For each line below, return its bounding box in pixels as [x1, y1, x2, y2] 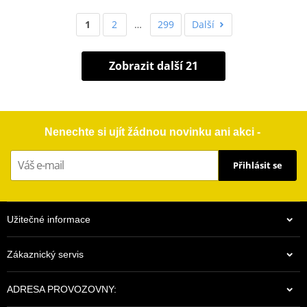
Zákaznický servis [7, 248, 84, 260]
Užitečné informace [7, 213, 90, 225]
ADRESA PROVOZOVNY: [7, 283, 116, 295]
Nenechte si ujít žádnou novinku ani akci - [44, 125, 263, 138]
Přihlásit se [233, 159, 282, 172]
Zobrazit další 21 [109, 58, 198, 73]
